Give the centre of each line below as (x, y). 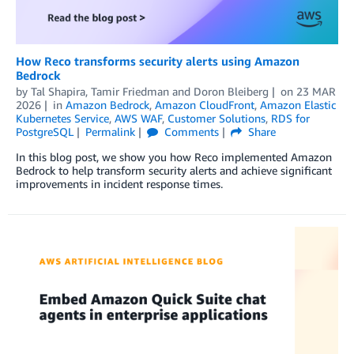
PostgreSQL (45, 131)
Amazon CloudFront (204, 104)
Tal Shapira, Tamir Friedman (100, 91)
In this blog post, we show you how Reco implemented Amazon (174, 156)
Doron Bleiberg (231, 91)
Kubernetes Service (62, 118)
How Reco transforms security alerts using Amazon (158, 60)
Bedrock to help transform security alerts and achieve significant (174, 170)
